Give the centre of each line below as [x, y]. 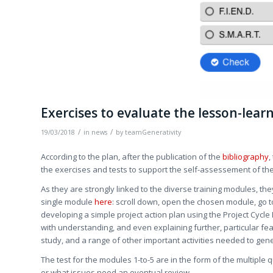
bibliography [246, 157]
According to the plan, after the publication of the [132, 157]
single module [68, 202]
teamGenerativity [153, 133]
